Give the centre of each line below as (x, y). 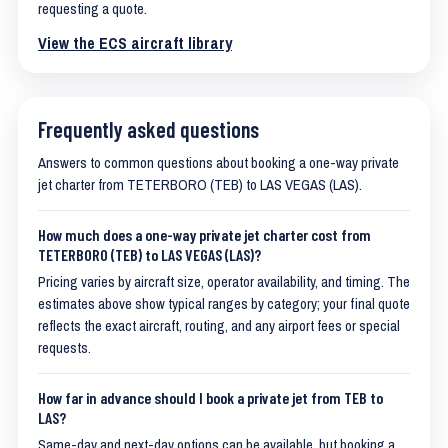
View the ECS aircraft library (135, 43)
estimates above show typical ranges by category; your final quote (224, 304)
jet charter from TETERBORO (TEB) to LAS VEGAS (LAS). (200, 185)
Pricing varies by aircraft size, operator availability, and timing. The (224, 282)
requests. (64, 348)
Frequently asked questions (148, 129)
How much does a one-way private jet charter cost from (204, 234)
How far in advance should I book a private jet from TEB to (210, 397)
